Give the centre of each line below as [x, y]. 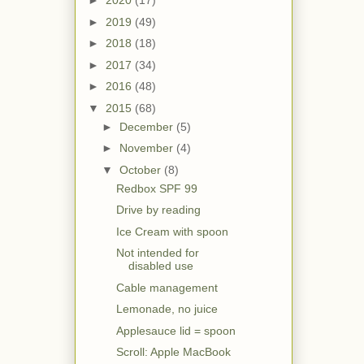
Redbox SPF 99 [156, 188]
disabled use [160, 266]
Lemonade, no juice [167, 309]
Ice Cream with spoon [172, 231]
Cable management [167, 287]
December [147, 126]
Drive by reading [158, 210]
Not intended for [157, 253]
